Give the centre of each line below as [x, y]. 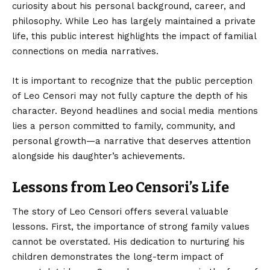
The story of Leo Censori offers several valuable [120, 211]
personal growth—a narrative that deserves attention [131, 141]
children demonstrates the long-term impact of [118, 256]
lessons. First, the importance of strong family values [131, 226]
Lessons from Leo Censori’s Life [121, 188]
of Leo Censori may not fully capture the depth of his [130, 96]
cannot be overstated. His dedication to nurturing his [128, 241]
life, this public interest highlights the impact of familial [134, 36]
